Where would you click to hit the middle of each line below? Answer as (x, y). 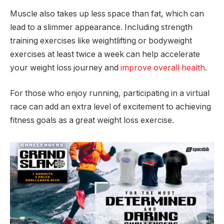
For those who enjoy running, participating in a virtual (110, 93)
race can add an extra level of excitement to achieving (110, 107)
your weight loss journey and (65, 67)
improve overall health (163, 67)
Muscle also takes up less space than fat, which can (107, 13)
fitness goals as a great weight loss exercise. (92, 120)
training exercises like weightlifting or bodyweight (101, 40)
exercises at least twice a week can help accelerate (105, 54)
